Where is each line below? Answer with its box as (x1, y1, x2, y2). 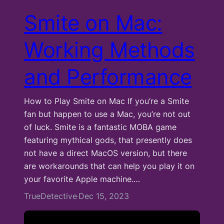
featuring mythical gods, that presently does (24, 135, 192, 145)
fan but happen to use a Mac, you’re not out (24, 109, 190, 119)
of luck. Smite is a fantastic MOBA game (24, 122, 176, 132)
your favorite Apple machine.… (24, 174, 140, 184)
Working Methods (24, 37, 195, 62)
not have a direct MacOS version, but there (24, 148, 187, 158)
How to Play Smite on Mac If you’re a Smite (24, 96, 189, 106)
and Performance (24, 64, 192, 89)
